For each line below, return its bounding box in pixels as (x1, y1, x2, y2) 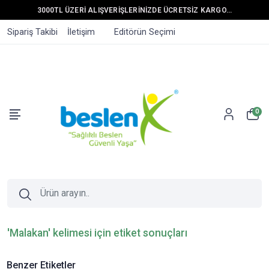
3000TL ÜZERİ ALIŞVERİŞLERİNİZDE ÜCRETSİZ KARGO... (37, 6, 232, 14)
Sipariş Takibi (7, 27, 58, 37)
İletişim (67, 27, 95, 37)
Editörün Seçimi (114, 27, 175, 37)
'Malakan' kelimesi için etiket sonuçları (7, 227, 187, 239)
